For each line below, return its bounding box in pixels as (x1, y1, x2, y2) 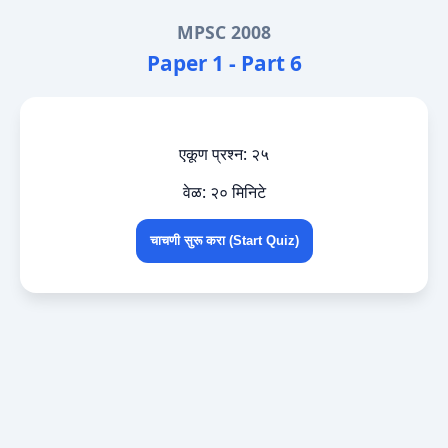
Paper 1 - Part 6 (146, 49, 302, 77)
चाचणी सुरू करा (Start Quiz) (149, 233, 299, 248)
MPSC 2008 (177, 20, 271, 44)
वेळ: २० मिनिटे (182, 181, 266, 203)
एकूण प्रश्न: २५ (179, 143, 269, 165)
